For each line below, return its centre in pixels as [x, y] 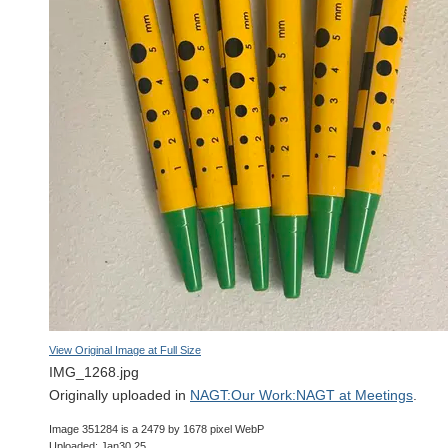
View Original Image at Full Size [125, 350]
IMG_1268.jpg [94, 372]
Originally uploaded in [119, 395]
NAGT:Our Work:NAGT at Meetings [301, 395]
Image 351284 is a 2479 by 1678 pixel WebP [156, 429]
